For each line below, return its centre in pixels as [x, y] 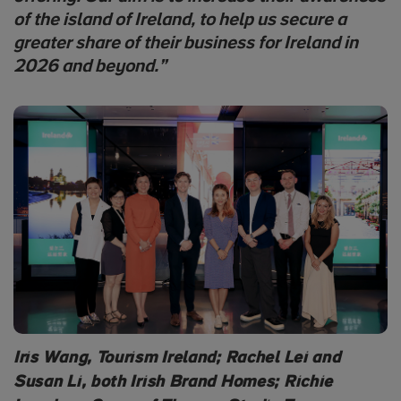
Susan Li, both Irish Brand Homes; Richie [174, 383]
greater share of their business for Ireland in [186, 44]
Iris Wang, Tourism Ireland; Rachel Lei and [177, 359]
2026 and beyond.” [90, 67]
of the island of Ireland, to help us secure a [180, 21]
